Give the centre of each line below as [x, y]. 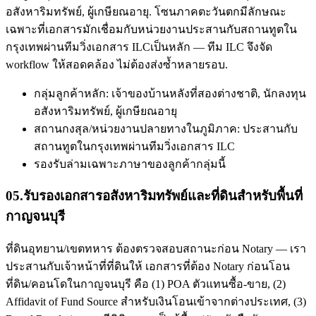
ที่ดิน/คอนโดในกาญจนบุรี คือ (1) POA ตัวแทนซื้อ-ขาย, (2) [146, 284]
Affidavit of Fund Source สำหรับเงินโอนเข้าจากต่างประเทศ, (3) [156, 302]
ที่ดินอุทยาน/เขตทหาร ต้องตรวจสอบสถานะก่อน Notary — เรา [156, 249]
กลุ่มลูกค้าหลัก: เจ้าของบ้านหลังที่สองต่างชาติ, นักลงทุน [170, 93]
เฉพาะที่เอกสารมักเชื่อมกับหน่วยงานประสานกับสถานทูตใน [151, 29]
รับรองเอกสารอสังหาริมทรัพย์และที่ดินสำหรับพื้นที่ [163, 196]
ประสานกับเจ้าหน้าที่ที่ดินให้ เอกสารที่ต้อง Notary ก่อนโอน [148, 266]
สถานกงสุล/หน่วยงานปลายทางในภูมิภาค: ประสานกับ [166, 128]
